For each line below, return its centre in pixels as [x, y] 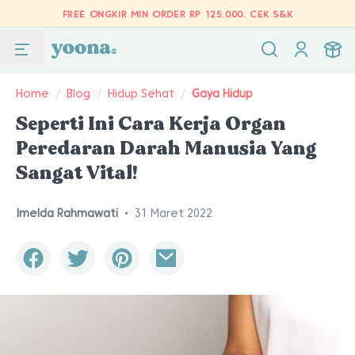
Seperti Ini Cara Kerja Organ [151, 124]
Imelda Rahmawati [67, 213]
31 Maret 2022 [174, 213]
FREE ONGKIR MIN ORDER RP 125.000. [156, 14]
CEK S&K [271, 14]
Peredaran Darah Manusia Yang [166, 149]
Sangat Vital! [76, 173]
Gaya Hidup [222, 94]
